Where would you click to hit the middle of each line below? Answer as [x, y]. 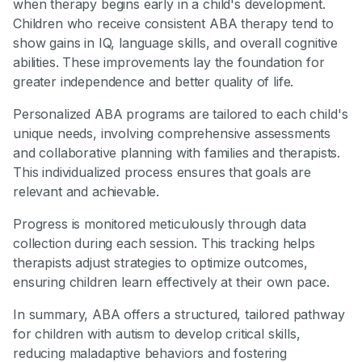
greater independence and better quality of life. [154, 82]
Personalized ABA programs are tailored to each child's [181, 114]
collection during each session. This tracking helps [164, 244]
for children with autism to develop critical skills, [157, 334]
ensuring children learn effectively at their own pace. [171, 282]
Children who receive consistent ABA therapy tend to [173, 24]
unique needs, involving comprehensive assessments [172, 134]
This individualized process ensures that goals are [162, 173]
